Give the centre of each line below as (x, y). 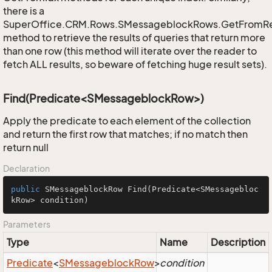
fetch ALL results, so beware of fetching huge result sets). (135, 64)
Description (238, 242)
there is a (24, 11)
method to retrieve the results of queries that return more (134, 38)
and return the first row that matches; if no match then (125, 134)
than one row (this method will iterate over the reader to (130, 51)
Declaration (26, 168)
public (25, 189)
